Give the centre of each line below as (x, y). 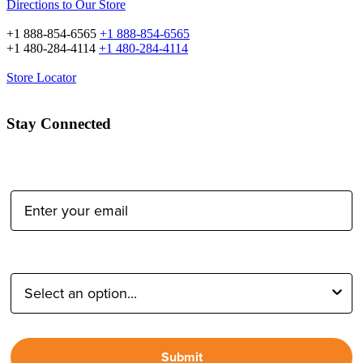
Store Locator (41, 78)
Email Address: (61, 175)
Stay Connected (59, 123)
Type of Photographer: (84, 257)
